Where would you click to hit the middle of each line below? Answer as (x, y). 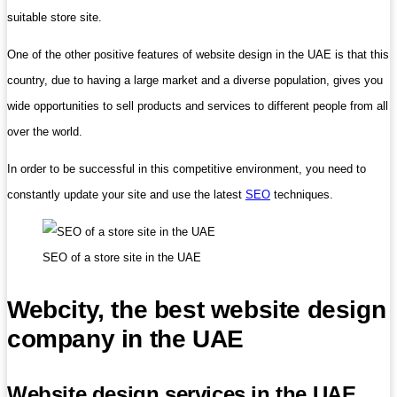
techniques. (302, 195)
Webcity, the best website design (197, 310)
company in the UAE (125, 339)
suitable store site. (54, 17)
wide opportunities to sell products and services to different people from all (198, 106)
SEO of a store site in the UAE (122, 257)
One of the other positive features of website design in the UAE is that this (198, 54)
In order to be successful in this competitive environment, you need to (187, 169)
